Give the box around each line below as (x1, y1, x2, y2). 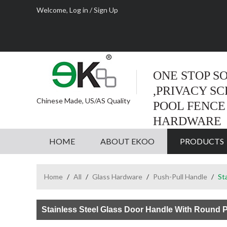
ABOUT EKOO (100, 136, 155, 146)
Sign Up (94, 6, 118, 14)
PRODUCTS (180, 136, 224, 146)
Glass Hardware (92, 172, 142, 181)
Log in (69, 6, 88, 14)
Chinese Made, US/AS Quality (36, 96, 130, 105)
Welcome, (36, 6, 69, 14)
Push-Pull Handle (153, 172, 207, 181)
